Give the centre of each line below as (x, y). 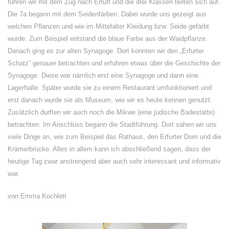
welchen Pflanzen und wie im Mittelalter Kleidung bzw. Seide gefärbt (108, 26)
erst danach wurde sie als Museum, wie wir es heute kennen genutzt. (110, 100)
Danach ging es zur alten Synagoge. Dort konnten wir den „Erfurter (106, 51)
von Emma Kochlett (37, 196)
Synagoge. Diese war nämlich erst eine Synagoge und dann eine (103, 75)
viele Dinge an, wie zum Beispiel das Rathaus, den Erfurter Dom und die (114, 137)
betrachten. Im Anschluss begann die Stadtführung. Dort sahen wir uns (112, 124)
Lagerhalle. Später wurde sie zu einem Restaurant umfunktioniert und (110, 88)
